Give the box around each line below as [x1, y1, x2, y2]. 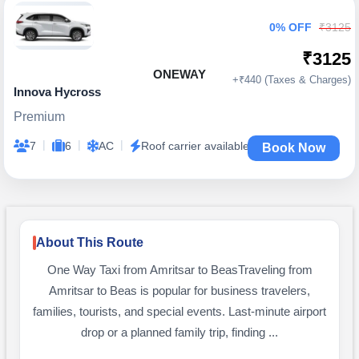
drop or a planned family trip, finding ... [81, 326, 278, 339]
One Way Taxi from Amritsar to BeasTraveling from [46, 264, 313, 276]
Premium [14, 110, 65, 123]
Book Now [262, 141, 325, 155]
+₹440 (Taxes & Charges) [232, 74, 351, 86]
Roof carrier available [141, 139, 249, 152]
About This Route [36, 236, 143, 249]
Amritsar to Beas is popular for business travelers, [49, 284, 310, 297]
